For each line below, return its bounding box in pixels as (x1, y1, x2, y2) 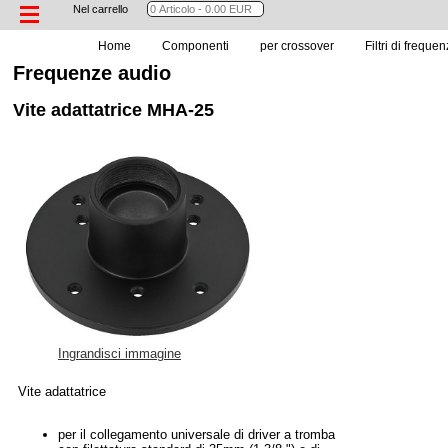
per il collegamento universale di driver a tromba (58, 426, 335, 442)
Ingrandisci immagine (58, 345, 181, 361)
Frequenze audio (13, 62, 171, 84)
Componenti (162, 39, 229, 53)
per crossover (260, 39, 334, 53)
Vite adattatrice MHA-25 (13, 99, 214, 120)
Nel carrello (72, 3, 128, 15)
